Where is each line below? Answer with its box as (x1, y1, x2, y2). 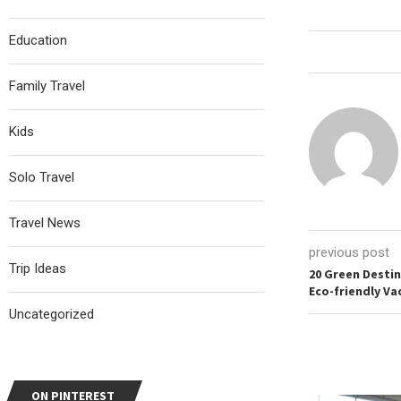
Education (9, 32, 67, 48)
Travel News (9, 215, 81, 231)
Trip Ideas (9, 260, 66, 277)
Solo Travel (9, 169, 74, 185)
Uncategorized (9, 306, 94, 322)
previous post (308, 244, 389, 260)
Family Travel (9, 78, 85, 94)
